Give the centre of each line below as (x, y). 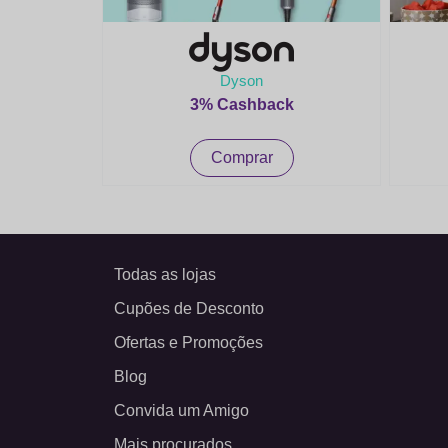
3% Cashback (241, 104)
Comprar (241, 157)
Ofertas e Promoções (188, 342)
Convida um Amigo (181, 410)
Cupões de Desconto (189, 308)
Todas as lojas (165, 274)
